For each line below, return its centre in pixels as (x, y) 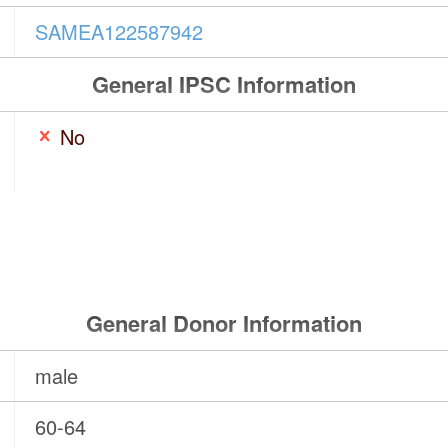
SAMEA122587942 (119, 32)
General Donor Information (223, 323)
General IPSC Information (223, 84)
